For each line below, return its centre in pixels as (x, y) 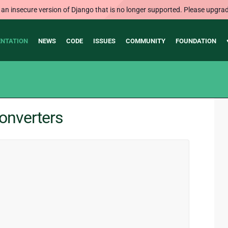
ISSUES (104, 41)
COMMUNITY (145, 41)
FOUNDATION (196, 41)
